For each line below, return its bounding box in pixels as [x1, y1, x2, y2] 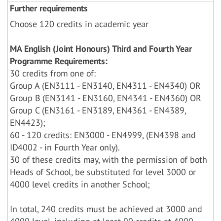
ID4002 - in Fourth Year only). [10, 142, 120, 153]
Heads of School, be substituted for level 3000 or [10, 166, 196, 178]
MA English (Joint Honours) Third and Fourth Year [10, 43, 192, 54]
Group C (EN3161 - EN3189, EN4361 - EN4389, [10, 105, 186, 116]
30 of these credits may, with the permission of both [10, 154, 207, 165]
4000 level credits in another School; [10, 179, 150, 190]
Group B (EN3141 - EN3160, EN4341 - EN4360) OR [10, 92, 201, 104]
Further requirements [10, 2, 88, 14]
